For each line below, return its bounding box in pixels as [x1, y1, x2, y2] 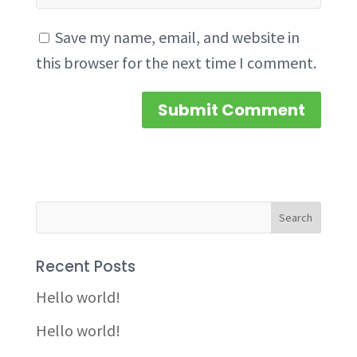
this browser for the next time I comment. [35, 53, 316, 73]
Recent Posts [35, 256, 135, 277]
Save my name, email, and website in [54, 27, 300, 47]
